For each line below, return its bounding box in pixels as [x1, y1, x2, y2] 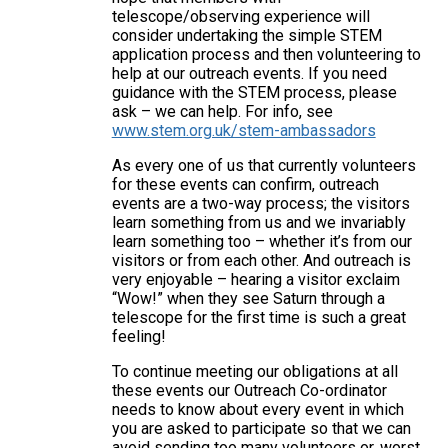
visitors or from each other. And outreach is [111, 250, 411, 270]
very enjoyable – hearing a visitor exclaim [111, 269, 400, 289]
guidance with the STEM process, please [111, 82, 397, 102]
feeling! [111, 326, 166, 346]
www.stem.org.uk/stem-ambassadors [111, 120, 376, 140]
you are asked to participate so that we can [111, 418, 411, 438]
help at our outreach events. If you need [111, 63, 387, 83]
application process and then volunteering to [111, 44, 421, 64]
